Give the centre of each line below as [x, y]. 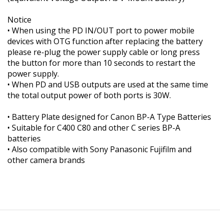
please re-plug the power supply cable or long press [104, 52]
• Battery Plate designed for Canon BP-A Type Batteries [109, 117]
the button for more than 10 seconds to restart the [101, 63]
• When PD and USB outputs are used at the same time [108, 84]
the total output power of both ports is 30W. [89, 95]
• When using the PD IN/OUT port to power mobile [101, 30]
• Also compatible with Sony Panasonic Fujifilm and [99, 149]
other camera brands [46, 160]
